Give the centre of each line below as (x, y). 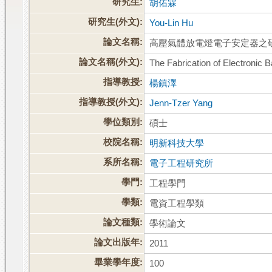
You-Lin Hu (172, 23)
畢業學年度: (119, 263)
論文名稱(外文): (111, 62)
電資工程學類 (177, 204)
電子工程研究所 (182, 164)
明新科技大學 (177, 144)
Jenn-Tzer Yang (181, 104)
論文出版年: (119, 243)
